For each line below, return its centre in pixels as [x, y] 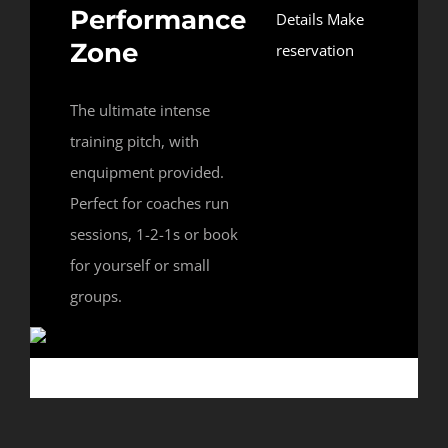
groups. [96, 296]
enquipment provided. [147, 172]
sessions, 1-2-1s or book [154, 234]
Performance [158, 20]
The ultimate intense [140, 110]
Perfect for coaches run [149, 203]
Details [299, 19]
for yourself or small [140, 265]
